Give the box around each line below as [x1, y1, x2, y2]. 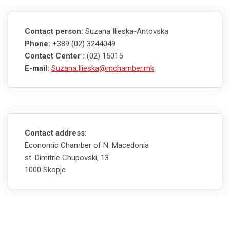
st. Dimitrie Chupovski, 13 [25, 152, 109, 162]
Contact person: [25, 26, 85, 36]
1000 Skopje [25, 165, 66, 175]
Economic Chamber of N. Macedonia [25, 140, 149, 150]
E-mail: [25, 63, 49, 73]
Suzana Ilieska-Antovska [85, 26, 168, 36]
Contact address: [25, 128, 87, 138]
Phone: [25, 39, 50, 48]
